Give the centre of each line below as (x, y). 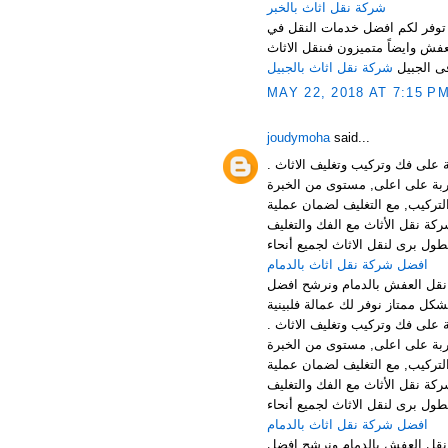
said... (350, 137)
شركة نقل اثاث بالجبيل (330, 67)
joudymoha (298, 137)
